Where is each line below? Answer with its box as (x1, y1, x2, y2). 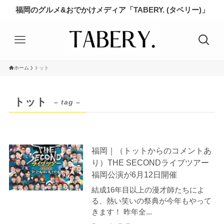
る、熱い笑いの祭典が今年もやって (91, 196, 211, 205)
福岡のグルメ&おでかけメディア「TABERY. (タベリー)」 (15, 5, 209, 14)
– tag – (54, 98, 81, 106)
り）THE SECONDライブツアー (91, 158, 209, 167)
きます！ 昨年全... (91, 207, 152, 216)
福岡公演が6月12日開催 (91, 170, 177, 179)
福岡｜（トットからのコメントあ (91, 146, 211, 155)
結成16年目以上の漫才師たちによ (91, 185, 204, 194)
